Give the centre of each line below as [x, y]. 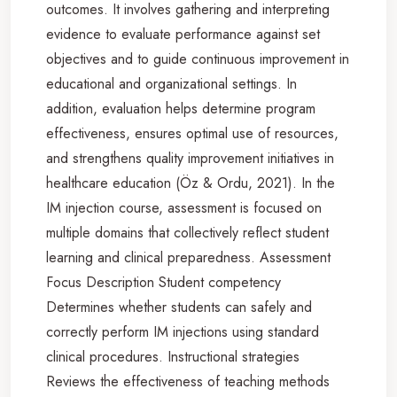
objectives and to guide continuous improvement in [198, 58]
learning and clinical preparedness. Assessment [188, 257]
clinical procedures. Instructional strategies [173, 356]
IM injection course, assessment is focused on [184, 207]
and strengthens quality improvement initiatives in [190, 158]
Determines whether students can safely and [179, 307]
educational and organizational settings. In [171, 83]
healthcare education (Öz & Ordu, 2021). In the [191, 183]
